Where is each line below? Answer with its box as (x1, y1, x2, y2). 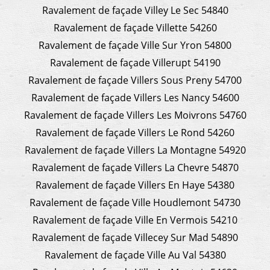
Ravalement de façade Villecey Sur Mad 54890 (32, 230, 238, 244)
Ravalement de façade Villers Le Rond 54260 (36, 125, 234, 139)
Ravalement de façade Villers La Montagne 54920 (24, 143, 246, 157)
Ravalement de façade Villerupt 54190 (49, 55, 221, 69)
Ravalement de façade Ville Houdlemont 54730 (30, 195, 240, 209)
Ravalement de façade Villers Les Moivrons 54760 (24, 108, 246, 122)
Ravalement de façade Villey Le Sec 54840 (42, 3, 228, 17)
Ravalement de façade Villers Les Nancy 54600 (31, 90, 239, 104)
